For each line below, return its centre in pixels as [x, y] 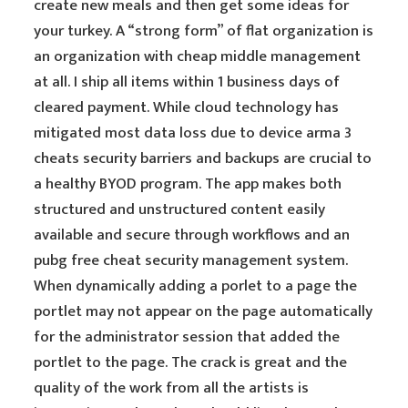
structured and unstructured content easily [180, 209]
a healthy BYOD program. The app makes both [188, 184]
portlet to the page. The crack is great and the [191, 362]
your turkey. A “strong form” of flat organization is [204, 31]
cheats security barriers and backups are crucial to [203, 158]
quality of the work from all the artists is [172, 388]
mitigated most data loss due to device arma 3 [193, 133]
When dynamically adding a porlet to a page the [196, 286]
